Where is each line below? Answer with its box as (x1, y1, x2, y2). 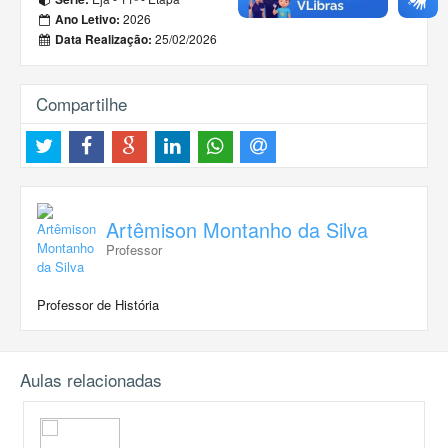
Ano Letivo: (52, 11, 121, 29)
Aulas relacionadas (20, 366, 162, 392)
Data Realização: (52, 31, 153, 49)
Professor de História (37, 294, 159, 314)
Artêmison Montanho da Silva (106, 214, 368, 244)
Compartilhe (36, 91, 127, 117)
